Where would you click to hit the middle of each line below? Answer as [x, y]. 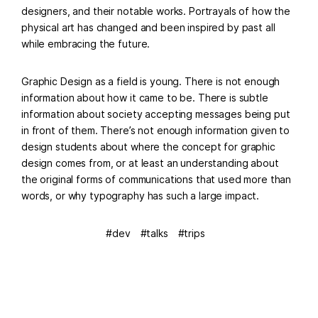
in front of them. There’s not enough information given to [156, 130]
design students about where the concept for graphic [148, 147]
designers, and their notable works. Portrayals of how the [156, 11]
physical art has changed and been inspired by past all [148, 27]
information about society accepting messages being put [156, 114]
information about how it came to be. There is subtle [145, 98]
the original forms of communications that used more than [157, 179]
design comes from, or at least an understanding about [150, 163]
